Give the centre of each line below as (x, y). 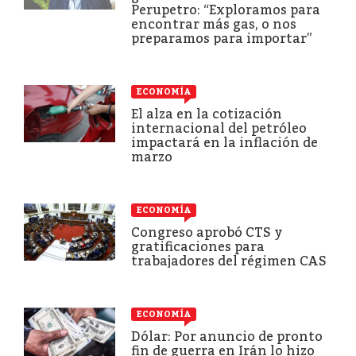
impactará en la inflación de (224, 142)
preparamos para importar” (222, 38)
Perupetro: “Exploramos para (226, 10)
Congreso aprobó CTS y (207, 232)
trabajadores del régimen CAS (229, 261)
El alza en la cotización (207, 114)
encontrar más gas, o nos (214, 24)
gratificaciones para (198, 246)
